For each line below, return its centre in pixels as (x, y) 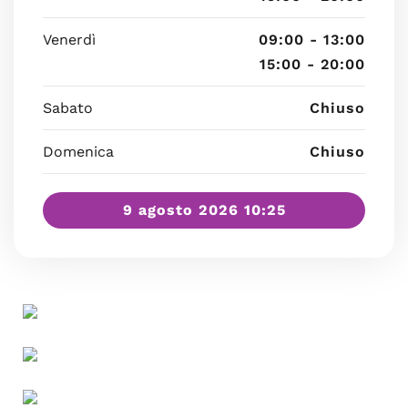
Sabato (68, 108)
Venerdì (69, 40)
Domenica (78, 152)
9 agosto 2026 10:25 (204, 210)
